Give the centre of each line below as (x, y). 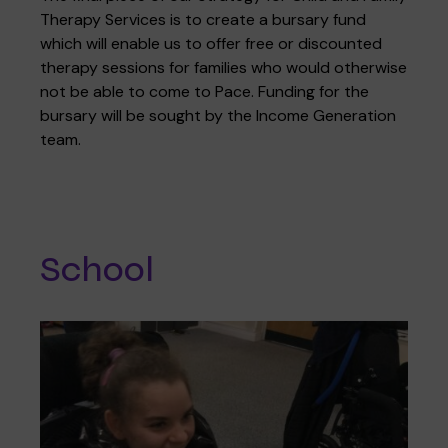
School (97, 269)
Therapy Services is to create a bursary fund (203, 19)
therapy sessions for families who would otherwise (223, 67)
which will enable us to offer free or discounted (211, 43)
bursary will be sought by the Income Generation (218, 115)
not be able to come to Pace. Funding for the (204, 91)
